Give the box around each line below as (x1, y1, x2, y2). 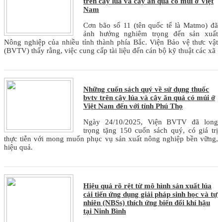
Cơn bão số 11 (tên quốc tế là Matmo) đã (83, 21, 218, 30)
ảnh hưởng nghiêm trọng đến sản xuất (83, 30, 218, 38)
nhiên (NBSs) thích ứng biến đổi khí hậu (83, 199, 210, 207)
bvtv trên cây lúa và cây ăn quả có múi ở (83, 94, 215, 102)
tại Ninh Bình (83, 207, 126, 216)
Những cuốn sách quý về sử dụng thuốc (83, 85, 209, 94)
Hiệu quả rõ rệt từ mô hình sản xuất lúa (83, 182, 212, 190)
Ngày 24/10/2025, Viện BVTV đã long (83, 118, 218, 126)
